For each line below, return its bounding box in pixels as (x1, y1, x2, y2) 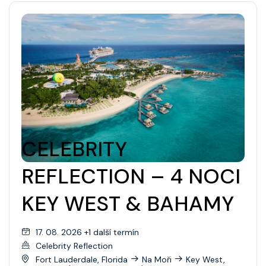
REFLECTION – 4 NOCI (21, 163, 240, 191)
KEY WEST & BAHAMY (21, 190, 234, 218)
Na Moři (142, 254, 172, 265)
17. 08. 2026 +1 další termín (36, 226, 139, 237)
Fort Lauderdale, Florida (36, 254, 128, 265)
